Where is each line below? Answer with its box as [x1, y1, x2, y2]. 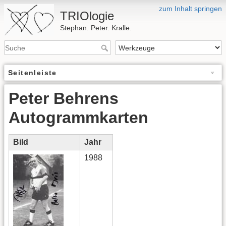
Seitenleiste [8, 69, 57, 77]
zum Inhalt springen [159, 5, 222, 13]
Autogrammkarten [9, 108, 148, 127]
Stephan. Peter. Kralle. [60, 24, 132, 32]
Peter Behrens [9, 89, 119, 108]
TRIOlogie [60, 9, 115, 23]
